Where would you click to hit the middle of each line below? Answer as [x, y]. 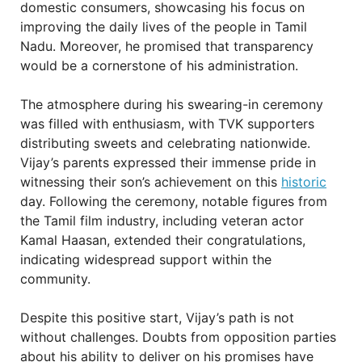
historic [304, 182]
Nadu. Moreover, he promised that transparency [167, 46]
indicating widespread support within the [146, 259]
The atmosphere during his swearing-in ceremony [172, 104]
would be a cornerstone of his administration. [159, 65]
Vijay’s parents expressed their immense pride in [168, 162]
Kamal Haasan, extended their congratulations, [163, 240]
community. [55, 279]
